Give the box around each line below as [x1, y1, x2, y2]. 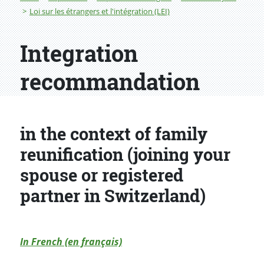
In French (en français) [20, 235, 122, 249]
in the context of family [20, 123, 207, 146]
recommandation [20, 67, 200, 97]
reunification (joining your [20, 143, 230, 166]
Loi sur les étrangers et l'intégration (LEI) [29, 6, 170, 17]
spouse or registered [20, 164, 183, 187]
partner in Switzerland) [20, 184, 206, 207]
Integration [20, 38, 138, 68]
